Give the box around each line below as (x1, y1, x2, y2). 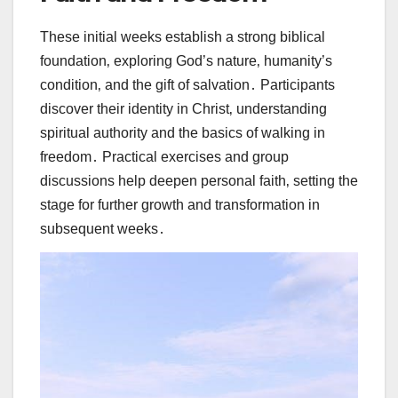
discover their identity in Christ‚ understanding (40, 100, 327, 116)
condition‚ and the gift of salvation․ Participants (40, 76, 335, 92)
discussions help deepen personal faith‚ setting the (40, 172, 358, 188)
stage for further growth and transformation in (40, 196, 320, 212)
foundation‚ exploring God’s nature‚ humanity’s (40, 52, 332, 68)
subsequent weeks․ (40, 220, 165, 236)
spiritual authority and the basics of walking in (40, 124, 325, 140)
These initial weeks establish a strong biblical (40, 28, 325, 44)
